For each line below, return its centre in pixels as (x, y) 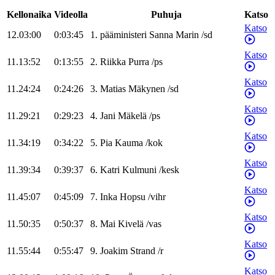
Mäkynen (147, 89)
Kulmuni (139, 170)
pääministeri (123, 35)
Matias (113, 89)
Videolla (71, 15)
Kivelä (131, 224)
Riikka (113, 62)
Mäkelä (132, 116)
